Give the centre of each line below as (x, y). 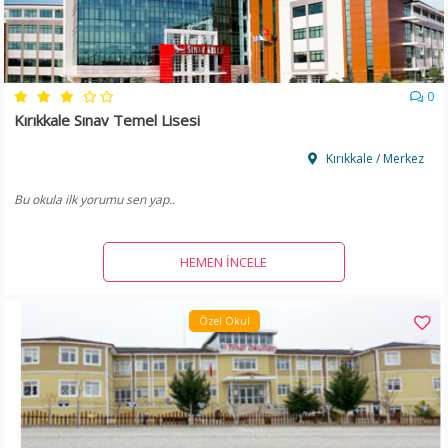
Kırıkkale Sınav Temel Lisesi (107, 119)
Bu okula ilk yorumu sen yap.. (95, 199)
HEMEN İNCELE (224, 261)
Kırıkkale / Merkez (373, 158)
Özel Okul (224, 320)
